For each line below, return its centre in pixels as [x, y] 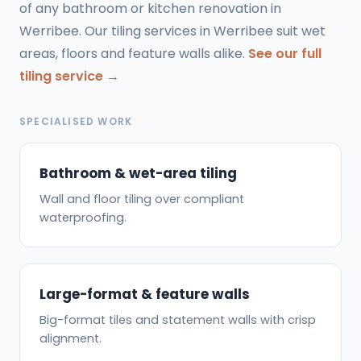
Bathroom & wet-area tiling [138, 174]
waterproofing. [83, 218]
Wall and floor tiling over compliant [142, 199]
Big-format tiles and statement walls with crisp [178, 320]
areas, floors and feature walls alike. [134, 53]
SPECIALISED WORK [76, 121]
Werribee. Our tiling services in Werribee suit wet [172, 31]
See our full [285, 53]
